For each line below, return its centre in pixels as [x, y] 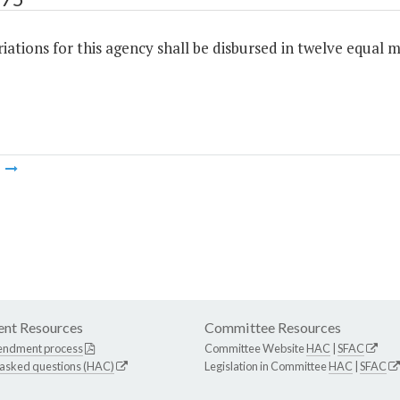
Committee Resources [273, 328]
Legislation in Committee [267, 367]
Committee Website [255, 349]
